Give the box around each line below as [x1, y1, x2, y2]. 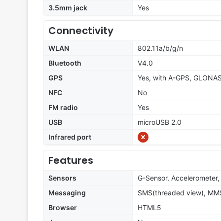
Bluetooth [48, 59, 81, 68]
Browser [48, 203, 77, 212]
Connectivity [48, 24, 113, 38]
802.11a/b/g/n [138, 44, 183, 53]
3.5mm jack [48, 3, 87, 12]
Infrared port [48, 133, 91, 142]
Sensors [48, 174, 76, 183]
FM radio [48, 103, 78, 112]
